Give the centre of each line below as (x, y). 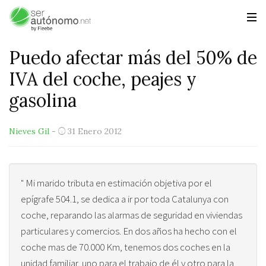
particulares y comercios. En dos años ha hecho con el (129, 231)
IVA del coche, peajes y (103, 79)
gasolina (43, 100)
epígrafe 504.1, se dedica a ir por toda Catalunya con (125, 199)
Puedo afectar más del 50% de (133, 58)
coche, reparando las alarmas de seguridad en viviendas (132, 215)
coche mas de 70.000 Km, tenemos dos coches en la (126, 247)
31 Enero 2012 (95, 131)
